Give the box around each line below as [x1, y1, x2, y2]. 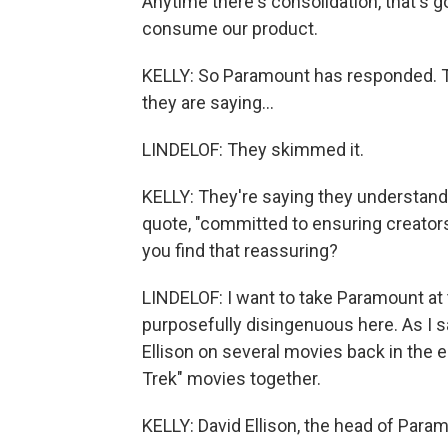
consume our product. [142, 18, 318, 39]
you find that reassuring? [142, 240, 338, 261]
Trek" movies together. [142, 368, 321, 389]
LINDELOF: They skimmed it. [142, 139, 364, 160]
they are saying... [142, 92, 274, 113]
